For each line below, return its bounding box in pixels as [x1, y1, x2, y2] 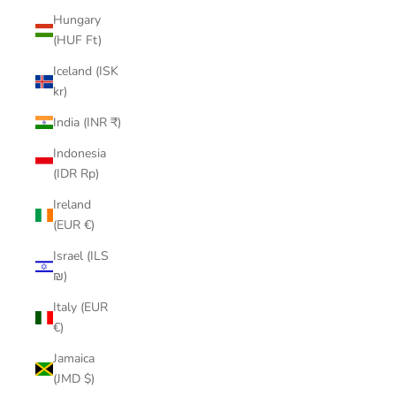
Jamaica [53, 350, 95, 367]
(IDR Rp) [80, 165, 99, 182]
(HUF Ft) [86, 32, 102, 49]
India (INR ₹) [110, 114, 121, 131]
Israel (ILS [53, 247, 109, 264]
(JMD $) [84, 370, 95, 387]
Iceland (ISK [53, 63, 118, 80]
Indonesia [53, 145, 106, 162]
